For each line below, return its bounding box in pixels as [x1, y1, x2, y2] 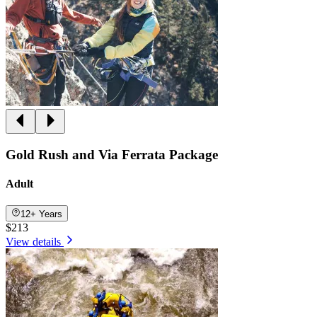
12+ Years [21, 208, 63, 219]
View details [6, 235, 61, 248]
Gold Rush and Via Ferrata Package [6, 146, 218, 162]
